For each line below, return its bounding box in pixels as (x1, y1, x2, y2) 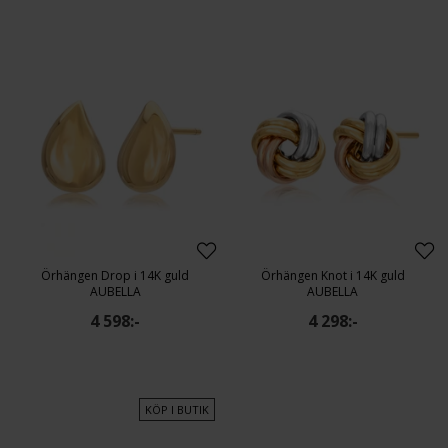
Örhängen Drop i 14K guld (41, 267, 190, 285)
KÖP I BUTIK (144, 401, 209, 417)
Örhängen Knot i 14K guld (260, 267, 405, 285)
